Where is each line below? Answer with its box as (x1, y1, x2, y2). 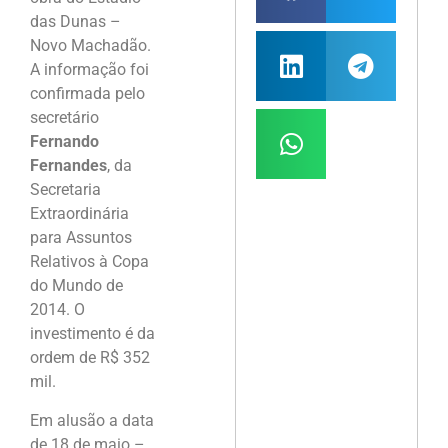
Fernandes (30, 156, 107, 176)
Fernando (30, 132, 99, 152)
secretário (30, 108, 99, 128)
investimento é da (30, 324, 155, 344)
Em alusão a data (30, 410, 154, 430)
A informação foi (30, 60, 149, 80)
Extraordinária (30, 204, 129, 224)
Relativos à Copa (30, 252, 149, 272)
